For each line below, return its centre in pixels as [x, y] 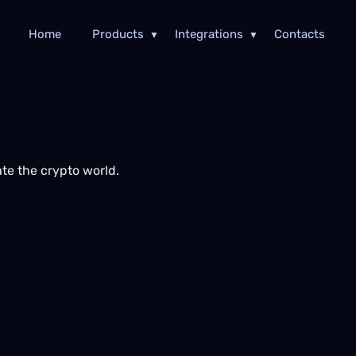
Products [118, 34]
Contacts [299, 34]
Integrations [209, 34]
